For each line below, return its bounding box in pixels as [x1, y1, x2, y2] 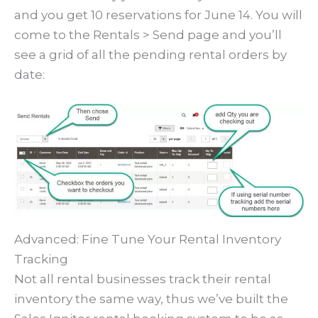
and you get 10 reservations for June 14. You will [14, 7, 302, 22]
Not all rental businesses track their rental [14, 272, 271, 287]
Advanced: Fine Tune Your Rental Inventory [14, 232, 281, 247]
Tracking [14, 252, 68, 267]
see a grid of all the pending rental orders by [14, 47, 287, 62]
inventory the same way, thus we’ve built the [14, 292, 288, 307]
